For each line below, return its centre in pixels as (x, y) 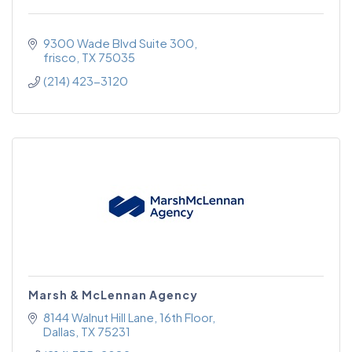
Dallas (59, 331)
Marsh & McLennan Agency (113, 294)
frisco (59, 57)
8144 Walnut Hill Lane (98, 317)
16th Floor (185, 317)
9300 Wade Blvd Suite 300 (118, 42)
